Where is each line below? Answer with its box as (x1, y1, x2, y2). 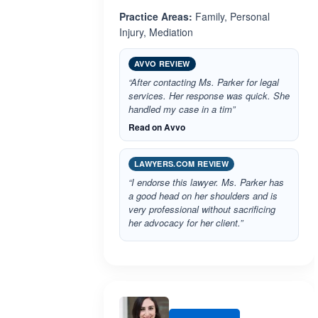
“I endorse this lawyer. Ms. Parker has (128, 175, 284, 189)
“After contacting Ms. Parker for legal (128, 75, 279, 89)
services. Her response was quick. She (128, 89, 290, 102)
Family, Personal (192, 9, 270, 23)
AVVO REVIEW (134, 58, 190, 69)
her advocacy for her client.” (128, 216, 243, 229)
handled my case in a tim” (128, 102, 235, 116)
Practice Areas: (119, 9, 192, 23)
